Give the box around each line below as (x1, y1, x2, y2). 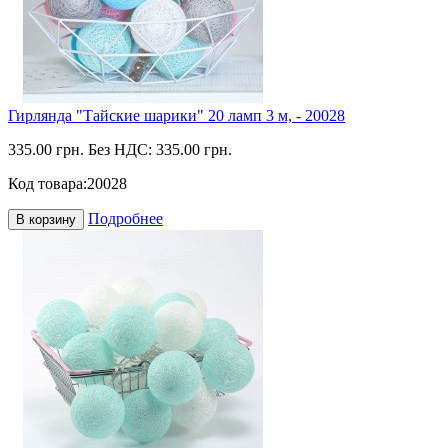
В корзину (16, 212, 76, 227)
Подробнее (88, 210, 163, 227)
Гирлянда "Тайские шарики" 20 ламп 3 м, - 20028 (8, 107, 345, 124)
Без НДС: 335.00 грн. (88, 141, 232, 158)
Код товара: (8, 175, 87, 192)
